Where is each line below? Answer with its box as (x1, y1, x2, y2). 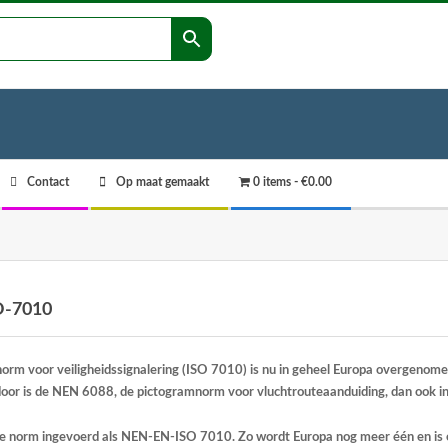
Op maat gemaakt (116, 176, 209, 188)
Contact (27, 176, 69, 188)
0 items (253, 176, 291, 188)
